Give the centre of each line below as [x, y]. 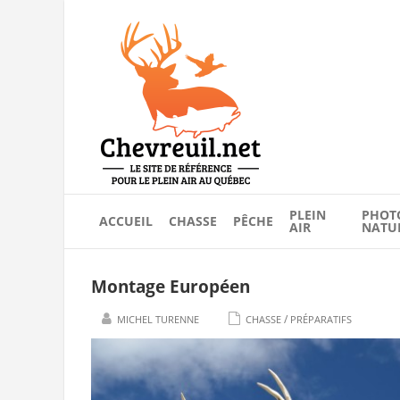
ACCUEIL [126, 221]
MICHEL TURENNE [158, 319]
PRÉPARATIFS [321, 319]
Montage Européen [171, 287]
